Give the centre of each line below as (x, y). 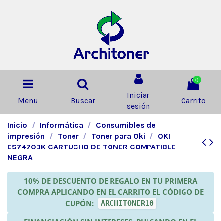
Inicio (17, 125)
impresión (26, 136)
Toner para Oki (118, 136)
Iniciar (138, 95)
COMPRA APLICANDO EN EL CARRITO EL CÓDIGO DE (110, 192)
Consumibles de (126, 125)
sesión (138, 106)
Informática (61, 125)
